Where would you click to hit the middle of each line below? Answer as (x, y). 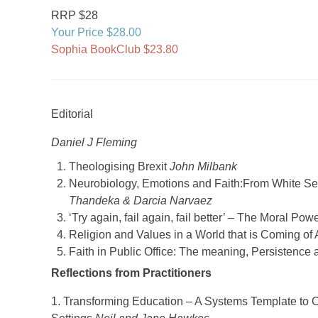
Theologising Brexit (119, 166)
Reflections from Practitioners (131, 273)
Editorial (72, 114)
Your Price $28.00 (96, 32)
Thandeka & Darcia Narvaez (141, 201)
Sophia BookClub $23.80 (115, 49)
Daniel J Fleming (94, 142)
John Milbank (203, 166)
